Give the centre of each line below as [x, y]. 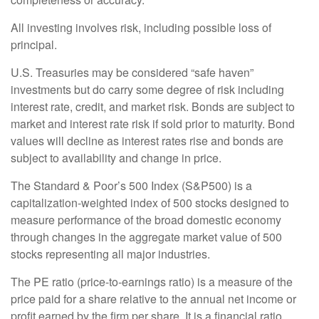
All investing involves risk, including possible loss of [141, 28]
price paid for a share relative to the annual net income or [153, 299]
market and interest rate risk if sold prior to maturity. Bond [153, 124]
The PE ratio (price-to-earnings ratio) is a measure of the [152, 282]
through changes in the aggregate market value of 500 [146, 237]
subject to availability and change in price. [116, 158]
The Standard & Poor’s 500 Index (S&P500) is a [131, 186]
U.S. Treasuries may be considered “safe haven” [132, 73]
